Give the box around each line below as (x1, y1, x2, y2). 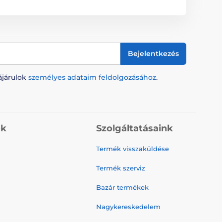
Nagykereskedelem (96, 202, 161, 211)
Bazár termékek (96, 183, 149, 191)
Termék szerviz (96, 164, 145, 172)
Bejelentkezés (128, 49, 179, 58)
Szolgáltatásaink (96, 122, 173, 134)
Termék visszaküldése (96, 144, 169, 153)
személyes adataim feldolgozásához (28, 72, 156, 82)
